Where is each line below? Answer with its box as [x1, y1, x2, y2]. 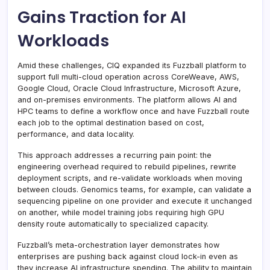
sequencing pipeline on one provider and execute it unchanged [17, 196, 252, 206]
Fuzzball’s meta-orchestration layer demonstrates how [17, 240, 219, 250]
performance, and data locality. [17, 129, 134, 139]
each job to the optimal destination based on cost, [17, 118, 204, 127]
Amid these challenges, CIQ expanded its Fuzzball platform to [17, 60, 246, 70]
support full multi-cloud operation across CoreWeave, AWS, [17, 72, 239, 81]
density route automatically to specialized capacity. [17, 219, 209, 228]
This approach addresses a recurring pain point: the [17, 150, 212, 160]
